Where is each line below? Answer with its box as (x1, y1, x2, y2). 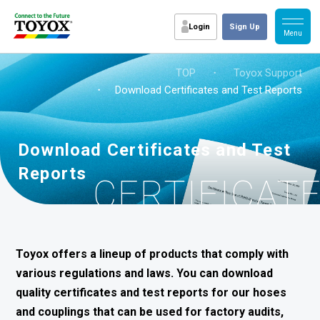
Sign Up (229, 21, 260, 31)
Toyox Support (234, 66, 302, 79)
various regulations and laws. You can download (16, 266, 274, 280)
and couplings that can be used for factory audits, (16, 305, 284, 319)
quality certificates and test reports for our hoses (16, 286, 287, 299)
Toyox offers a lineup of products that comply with (16, 247, 289, 261)
